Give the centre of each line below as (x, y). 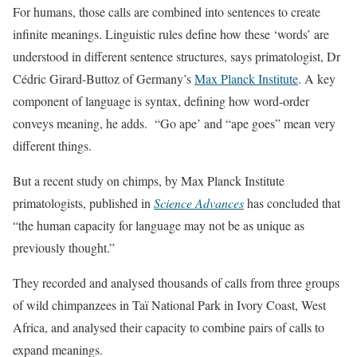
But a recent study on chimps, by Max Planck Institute (149, 180)
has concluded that (292, 203)
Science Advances (199, 203)
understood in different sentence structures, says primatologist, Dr (177, 56)
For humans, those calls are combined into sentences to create (167, 12)
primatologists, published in (83, 203)
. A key (317, 78)
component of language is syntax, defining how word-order (161, 101)
